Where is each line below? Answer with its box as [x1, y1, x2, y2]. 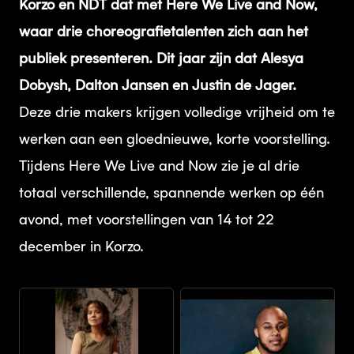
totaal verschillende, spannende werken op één [19, 186, 324, 201]
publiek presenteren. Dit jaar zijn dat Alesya [19, 52, 303, 66]
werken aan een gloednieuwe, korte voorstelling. [19, 133, 330, 147]
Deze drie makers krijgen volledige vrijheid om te [19, 106, 335, 120]
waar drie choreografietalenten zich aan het [19, 25, 308, 40]
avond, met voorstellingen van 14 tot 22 [19, 213, 274, 228]
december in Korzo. [19, 240, 144, 254]
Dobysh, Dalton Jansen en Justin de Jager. [19, 79, 296, 93]
